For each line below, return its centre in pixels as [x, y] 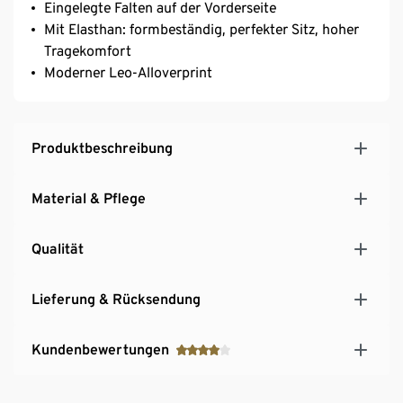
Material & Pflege [89, 198]
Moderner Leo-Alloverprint [128, 72]
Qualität [58, 248]
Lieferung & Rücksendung [116, 299]
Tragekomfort [88, 50]
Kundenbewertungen [100, 349]
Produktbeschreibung [102, 148]
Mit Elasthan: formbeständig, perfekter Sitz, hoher [201, 29]
